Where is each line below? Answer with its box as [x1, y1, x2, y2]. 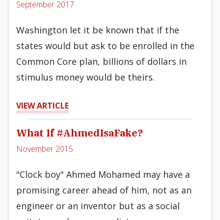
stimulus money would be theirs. [16, 71, 155, 83]
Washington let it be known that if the [16, 24, 179, 36]
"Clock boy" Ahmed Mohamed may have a [16, 168, 190, 180]
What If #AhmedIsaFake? [16, 126, 143, 139]
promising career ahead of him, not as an [16, 184, 192, 196]
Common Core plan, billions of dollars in [16, 55, 187, 67]
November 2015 [16, 143, 73, 154]
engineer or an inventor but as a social [16, 200, 180, 212]
